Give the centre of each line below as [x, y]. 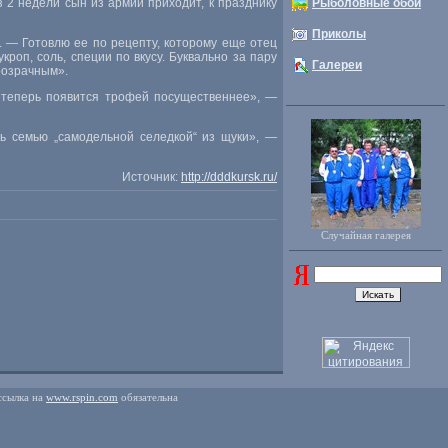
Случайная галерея [365, 235]
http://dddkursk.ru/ [229, 177]
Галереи [337, 65]
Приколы [339, 34]
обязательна [148, 397]
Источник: [151, 177]
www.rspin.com [82, 397]
